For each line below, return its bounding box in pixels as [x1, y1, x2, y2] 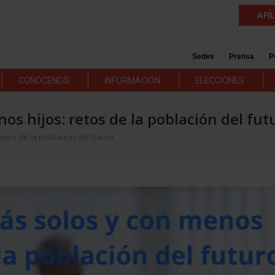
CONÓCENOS [18, 76, 69, 85]
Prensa [228, 52, 254, 61]
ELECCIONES [195, 76, 244, 85]
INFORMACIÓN [104, 76, 160, 85]
